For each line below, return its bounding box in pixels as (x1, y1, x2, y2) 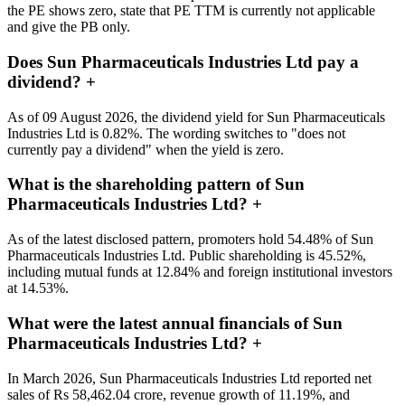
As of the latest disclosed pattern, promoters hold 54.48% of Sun (7, 231, 373, 248)
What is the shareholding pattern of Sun (7, 174, 305, 194)
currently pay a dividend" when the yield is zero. (7, 141, 284, 157)
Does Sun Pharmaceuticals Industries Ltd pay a (7, 52, 359, 72)
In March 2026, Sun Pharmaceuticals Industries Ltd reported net (7, 370, 372, 386)
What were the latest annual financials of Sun (7, 313, 343, 333)
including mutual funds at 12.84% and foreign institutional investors (7, 264, 392, 280)
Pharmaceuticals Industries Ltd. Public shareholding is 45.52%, (7, 248, 366, 264)
